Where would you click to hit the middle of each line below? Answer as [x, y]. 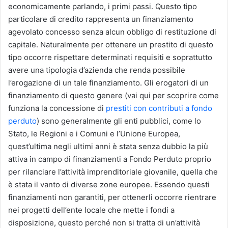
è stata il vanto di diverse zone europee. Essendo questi [109, 184]
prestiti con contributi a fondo [159, 108]
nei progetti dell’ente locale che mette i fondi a [91, 210]
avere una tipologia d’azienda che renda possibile [97, 70]
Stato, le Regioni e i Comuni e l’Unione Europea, [94, 133]
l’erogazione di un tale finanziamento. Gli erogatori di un [108, 82]
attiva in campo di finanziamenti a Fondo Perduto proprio [110, 159]
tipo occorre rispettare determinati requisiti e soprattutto [110, 57]
